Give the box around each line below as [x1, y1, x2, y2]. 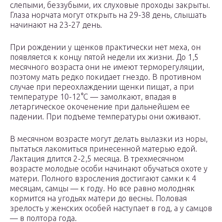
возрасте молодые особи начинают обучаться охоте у [10, 164, 208, 173]
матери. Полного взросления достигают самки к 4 [10, 174, 196, 183]
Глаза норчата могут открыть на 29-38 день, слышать [10, 10, 206, 20]
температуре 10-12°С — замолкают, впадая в [10, 92, 176, 102]
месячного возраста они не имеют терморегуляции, [10, 62, 204, 72]
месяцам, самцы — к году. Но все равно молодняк [10, 184, 195, 193]
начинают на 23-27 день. [10, 20, 102, 30]
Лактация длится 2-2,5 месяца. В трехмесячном [10, 154, 184, 164]
